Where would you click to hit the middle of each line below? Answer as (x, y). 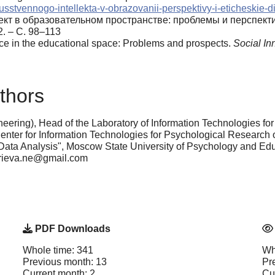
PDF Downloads (72, 229)
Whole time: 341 (58, 250)
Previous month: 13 (65, 262)
